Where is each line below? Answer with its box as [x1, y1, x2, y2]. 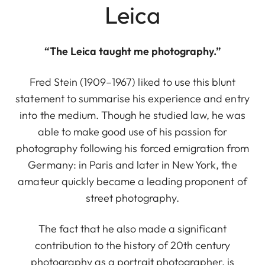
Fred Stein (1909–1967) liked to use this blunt [29, 75, 236, 89]
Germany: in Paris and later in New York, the [28, 157, 237, 172]
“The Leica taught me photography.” [44, 44, 221, 58]
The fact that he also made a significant [38, 221, 227, 235]
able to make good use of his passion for [37, 124, 228, 138]
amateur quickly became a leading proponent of [18, 174, 247, 188]
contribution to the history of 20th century [34, 238, 231, 252]
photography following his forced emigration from [15, 141, 250, 155]
